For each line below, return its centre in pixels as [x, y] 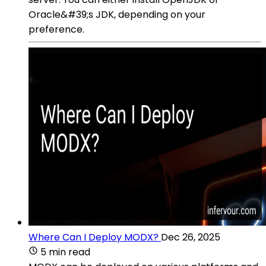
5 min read [65, 252]
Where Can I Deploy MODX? [94, 237]
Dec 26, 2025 [191, 237]
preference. [56, 29]
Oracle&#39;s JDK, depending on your [117, 14]
